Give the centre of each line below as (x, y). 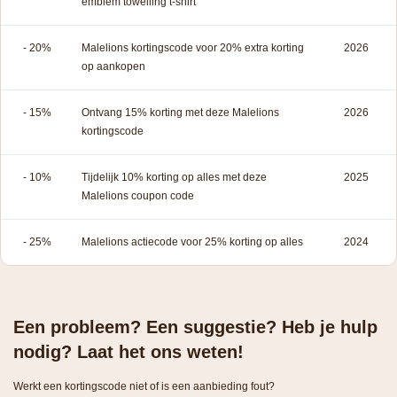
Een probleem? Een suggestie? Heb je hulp (195, 327)
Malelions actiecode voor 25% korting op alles (192, 241)
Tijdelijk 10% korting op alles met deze (174, 177)
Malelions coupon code (138, 195)
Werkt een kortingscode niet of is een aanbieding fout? (144, 386)
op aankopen (113, 66)
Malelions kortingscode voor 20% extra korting (193, 47)
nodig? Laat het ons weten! (128, 351)
